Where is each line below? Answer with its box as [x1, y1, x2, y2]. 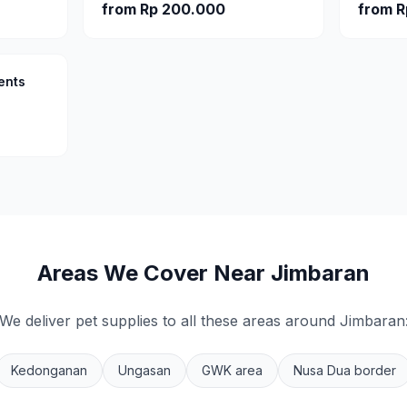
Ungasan [118, 362, 171, 378]
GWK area [202, 362, 263, 378]
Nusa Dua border [293, 362, 396, 378]
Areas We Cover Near [37, 260, 271, 286]
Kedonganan [11, 362, 87, 378]
